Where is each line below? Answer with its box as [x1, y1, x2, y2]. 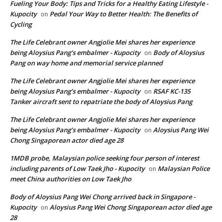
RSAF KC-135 [153, 86, 190, 96]
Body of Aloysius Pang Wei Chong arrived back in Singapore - [10, 192, 195, 201]
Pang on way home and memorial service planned [10, 58, 163, 67]
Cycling [10, 19, 32, 29]
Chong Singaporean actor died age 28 [10, 135, 123, 145]
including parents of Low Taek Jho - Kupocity [10, 164, 145, 173]
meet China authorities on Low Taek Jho [10, 174, 131, 183]
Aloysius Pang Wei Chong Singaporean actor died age [50, 202, 212, 212]
